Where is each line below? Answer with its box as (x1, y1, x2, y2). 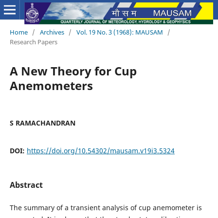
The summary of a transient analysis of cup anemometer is (9, 203, 202, 212)
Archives (39, 27, 64, 36)
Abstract (9, 179, 43, 190)
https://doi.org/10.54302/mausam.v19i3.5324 (26, 145, 175, 155)
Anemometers (9, 77, 93, 93)
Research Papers (9, 37, 57, 46)
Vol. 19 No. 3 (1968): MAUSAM (76, 27, 163, 36)
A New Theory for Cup (9, 62, 137, 79)
